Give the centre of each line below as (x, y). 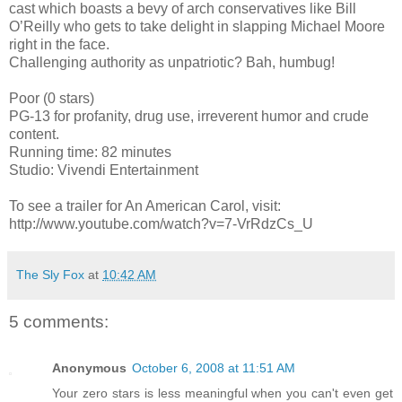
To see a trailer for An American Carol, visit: (145, 205)
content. (34, 134)
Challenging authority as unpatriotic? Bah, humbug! (172, 62)
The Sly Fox (50, 274)
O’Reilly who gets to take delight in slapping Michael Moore (197, 26)
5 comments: (59, 321)
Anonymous (89, 368)
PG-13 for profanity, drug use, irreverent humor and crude (189, 116)
